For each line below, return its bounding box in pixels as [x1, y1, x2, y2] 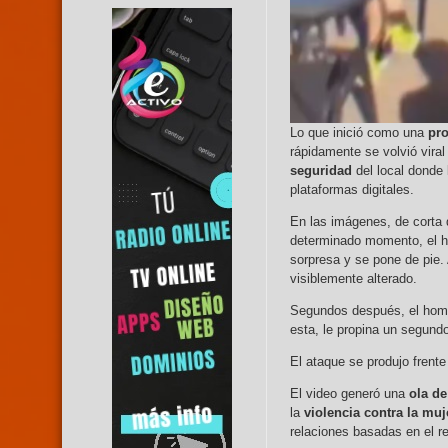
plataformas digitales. [290, 182, 414, 198]
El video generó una [290, 386, 409, 402]
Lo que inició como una [290, 125, 428, 141]
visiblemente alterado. [290, 271, 417, 287]
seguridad [290, 163, 352, 179]
